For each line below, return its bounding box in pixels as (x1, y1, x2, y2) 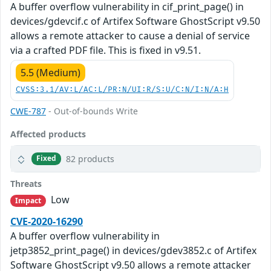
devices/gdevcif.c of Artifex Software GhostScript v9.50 (10, 14, 260, 28)
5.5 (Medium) (21, 65, 80, 79)
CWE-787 (10, 105, 46, 117)
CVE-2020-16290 (10, 215, 83, 229)
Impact (15, 195, 42, 206)
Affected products (10, 128, 86, 140)
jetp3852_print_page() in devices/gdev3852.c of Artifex (10, 244, 256, 258)
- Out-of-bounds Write (46, 105, 138, 117)
